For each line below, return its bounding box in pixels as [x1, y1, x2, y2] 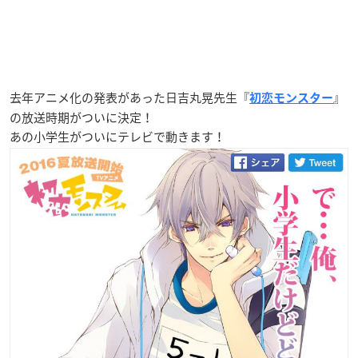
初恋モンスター [249, 91, 333, 104]
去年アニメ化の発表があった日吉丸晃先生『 [10, 88, 249, 106]
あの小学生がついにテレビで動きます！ [10, 127, 225, 145]
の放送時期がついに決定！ [10, 108, 153, 126]
